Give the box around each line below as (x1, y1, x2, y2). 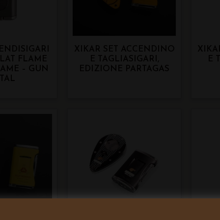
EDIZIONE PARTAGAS (79, 65, 170, 74)
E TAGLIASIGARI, (89, 55, 159, 64)
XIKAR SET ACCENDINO (74, 45, 175, 54)
